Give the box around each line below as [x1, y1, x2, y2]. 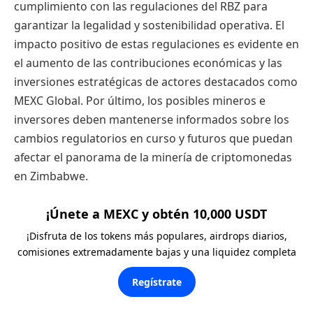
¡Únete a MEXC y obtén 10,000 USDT [46, 205, 267, 222]
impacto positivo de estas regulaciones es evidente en [14, 36, 299, 52]
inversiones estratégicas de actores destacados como [14, 74, 298, 90]
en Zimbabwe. [14, 168, 88, 184]
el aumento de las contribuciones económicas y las [14, 55, 282, 71]
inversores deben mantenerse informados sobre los [14, 112, 289, 128]
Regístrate [131, 275, 182, 289]
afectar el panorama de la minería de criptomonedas [14, 150, 292, 166]
